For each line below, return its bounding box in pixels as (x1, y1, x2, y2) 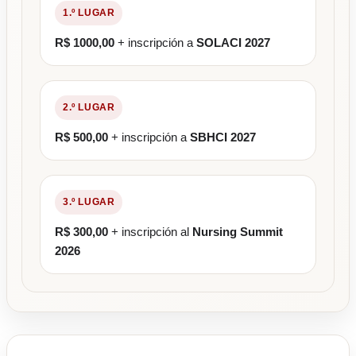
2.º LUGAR (63, 102, 115, 114)
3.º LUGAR (63, 196, 115, 208)
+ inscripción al (108, 225, 192, 239)
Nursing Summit (192, 225, 283, 239)
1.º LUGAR (63, 7, 115, 19)
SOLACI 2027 (196, 36, 270, 50)
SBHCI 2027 (190, 130, 256, 145)
